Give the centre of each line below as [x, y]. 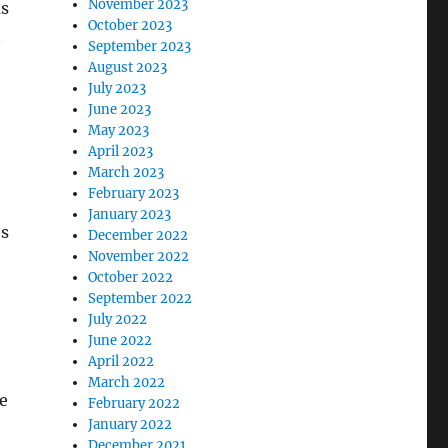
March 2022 [127, 382]
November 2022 [139, 256]
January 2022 [130, 424]
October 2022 [131, 277]
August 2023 [128, 67]
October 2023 [130, 25]
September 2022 [140, 298]
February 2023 [134, 193]
